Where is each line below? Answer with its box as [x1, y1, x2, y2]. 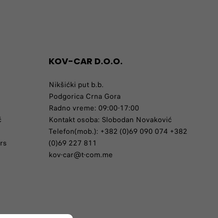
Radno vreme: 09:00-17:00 [49, 103, 139, 113]
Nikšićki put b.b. [49, 79, 104, 90]
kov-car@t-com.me [49, 149, 113, 160]
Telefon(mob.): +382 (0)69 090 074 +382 [49, 126, 187, 137]
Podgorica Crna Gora [49, 91, 121, 102]
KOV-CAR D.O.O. [49, 55, 123, 67]
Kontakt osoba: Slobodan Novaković [49, 114, 172, 125]
